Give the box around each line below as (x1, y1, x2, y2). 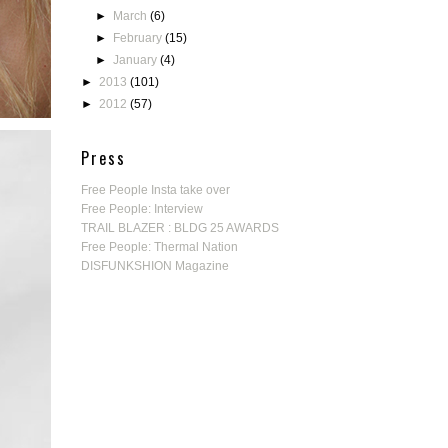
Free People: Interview (81, 202, 203, 216)
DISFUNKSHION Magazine (81, 259, 229, 273)
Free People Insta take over (81, 183, 230, 197)
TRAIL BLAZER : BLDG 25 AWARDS (81, 221, 279, 235)
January (113, 53, 161, 67)
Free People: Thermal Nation (81, 240, 238, 254)
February (113, 31, 166, 45)
